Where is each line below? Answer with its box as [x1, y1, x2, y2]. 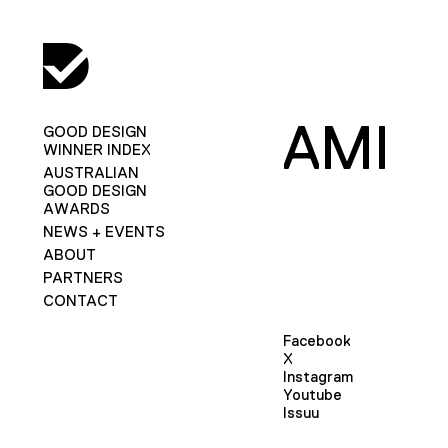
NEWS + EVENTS [42, 222, 165, 240]
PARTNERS [42, 268, 123, 286]
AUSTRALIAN [42, 163, 139, 181]
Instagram [282, 367, 353, 385]
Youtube [282, 385, 342, 403]
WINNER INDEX [42, 140, 151, 158]
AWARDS [42, 199, 110, 217]
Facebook [282, 331, 351, 349]
